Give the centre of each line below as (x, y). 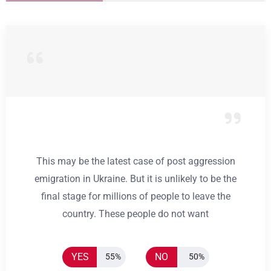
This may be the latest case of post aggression (135, 161)
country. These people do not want (135, 214)
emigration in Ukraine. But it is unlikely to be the (135, 178)
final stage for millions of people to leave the (135, 196)
